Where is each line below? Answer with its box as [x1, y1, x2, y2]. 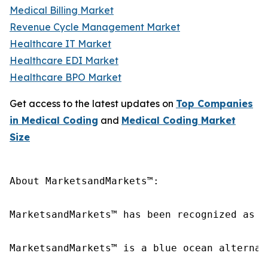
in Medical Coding [10, 114, 98, 126]
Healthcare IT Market [10, 38, 111, 50]
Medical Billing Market [10, 4, 114, 16]
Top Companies [176, 98, 253, 109]
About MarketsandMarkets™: [10, 175, 159, 187]
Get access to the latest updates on [10, 98, 176, 109]
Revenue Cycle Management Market [10, 21, 180, 33]
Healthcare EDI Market [10, 54, 118, 66]
